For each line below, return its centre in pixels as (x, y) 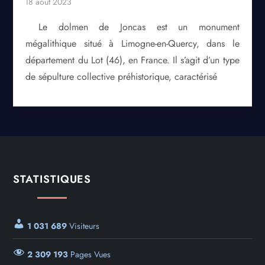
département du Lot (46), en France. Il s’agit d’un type (132, 60)
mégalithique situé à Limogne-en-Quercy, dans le (132, 43)
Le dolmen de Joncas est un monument (139, 27)
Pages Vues (90, 254)
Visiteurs (83, 226)
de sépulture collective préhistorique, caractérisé (122, 76)
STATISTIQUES (52, 179)
